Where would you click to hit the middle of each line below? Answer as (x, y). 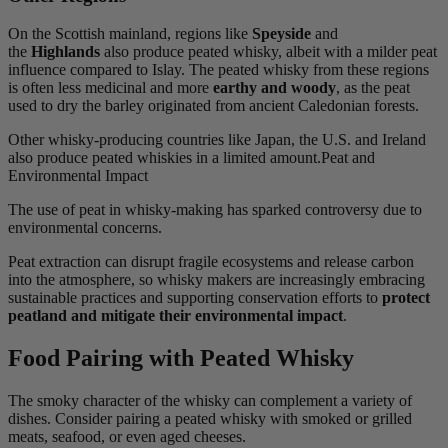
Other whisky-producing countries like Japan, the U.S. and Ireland (217, 140)
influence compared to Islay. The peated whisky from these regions (218, 70)
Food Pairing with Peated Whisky (181, 358)
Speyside (283, 34)
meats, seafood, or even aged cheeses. (127, 437)
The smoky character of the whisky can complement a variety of (210, 401)
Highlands (67, 52)
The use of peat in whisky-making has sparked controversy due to (215, 210)
